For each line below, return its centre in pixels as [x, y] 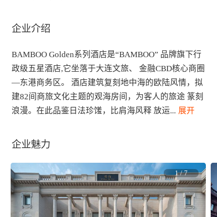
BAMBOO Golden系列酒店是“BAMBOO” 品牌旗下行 [106, 54]
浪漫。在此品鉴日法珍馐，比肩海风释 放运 [91, 110]
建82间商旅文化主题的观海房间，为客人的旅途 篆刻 [107, 96]
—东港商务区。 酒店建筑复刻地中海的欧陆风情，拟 [107, 82]
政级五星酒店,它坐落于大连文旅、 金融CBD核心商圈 [108, 68]
